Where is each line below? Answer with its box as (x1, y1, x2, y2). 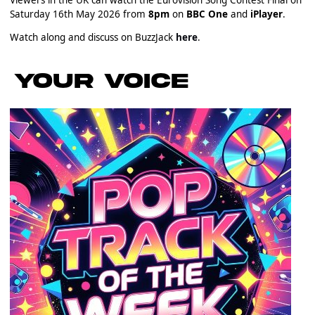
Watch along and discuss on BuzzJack (9, 31, 176, 44)
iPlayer (247, 7, 283, 20)
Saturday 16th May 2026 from (9, 7, 148, 20)
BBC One (186, 7, 228, 20)
